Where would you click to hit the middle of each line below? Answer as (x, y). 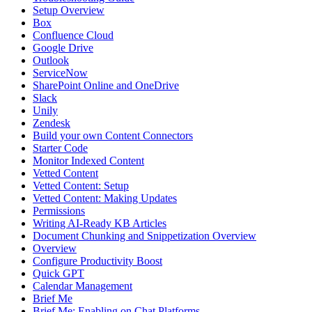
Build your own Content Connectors (113, 136)
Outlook (51, 61)
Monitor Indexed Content (88, 161)
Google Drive (63, 48)
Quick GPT (58, 274)
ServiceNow (60, 73)
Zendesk (52, 123)
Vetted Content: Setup (81, 186)
